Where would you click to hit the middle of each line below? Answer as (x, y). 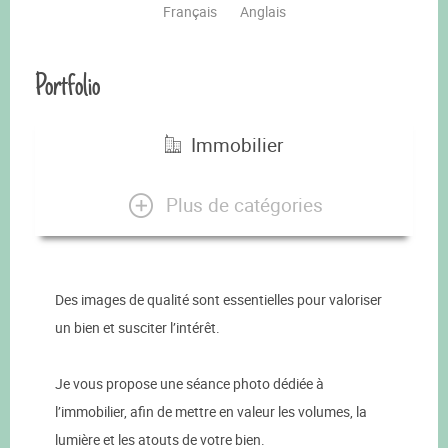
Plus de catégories (244, 204)
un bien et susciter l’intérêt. (137, 328)
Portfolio (67, 85)
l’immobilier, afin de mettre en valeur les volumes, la (211, 412)
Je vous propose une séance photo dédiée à (189, 384)
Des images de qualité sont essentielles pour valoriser (218, 300)
